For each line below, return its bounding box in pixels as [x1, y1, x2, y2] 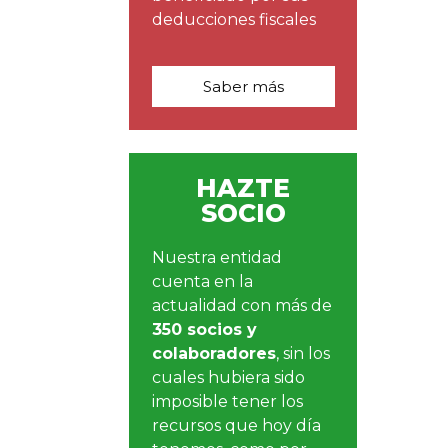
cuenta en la [152, 271, 254, 291]
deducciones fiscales [152, 9, 317, 29]
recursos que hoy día [152, 415, 322, 435]
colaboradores [152, 343, 277, 363]
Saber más [202, 77, 284, 97]
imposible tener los [152, 391, 304, 411]
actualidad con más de [152, 295, 333, 315]
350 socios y [152, 319, 258, 339]
